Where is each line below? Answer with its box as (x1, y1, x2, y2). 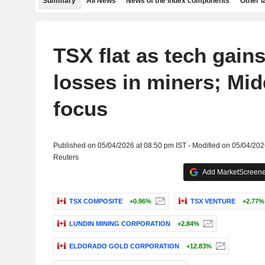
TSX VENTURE (190, 198, 235, 205)
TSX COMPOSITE (69, 198, 122, 205)
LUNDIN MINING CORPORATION (69, 220, 170, 228)
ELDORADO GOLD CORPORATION (69, 243, 179, 250)
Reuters (53, 153, 79, 161)
